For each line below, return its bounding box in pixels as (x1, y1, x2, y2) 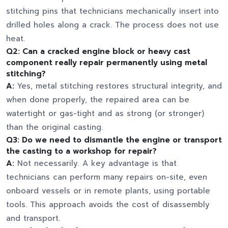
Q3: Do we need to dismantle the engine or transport (6, 134, 222, 146)
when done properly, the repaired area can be (6, 94, 189, 106)
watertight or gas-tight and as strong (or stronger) (6, 108, 204, 120)
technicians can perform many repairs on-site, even (6, 172, 207, 183)
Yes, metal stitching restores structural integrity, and (14, 80, 222, 92)
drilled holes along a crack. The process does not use (6, 19, 219, 31)
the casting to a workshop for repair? (6, 146, 157, 157)
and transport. (6, 213, 60, 224)
